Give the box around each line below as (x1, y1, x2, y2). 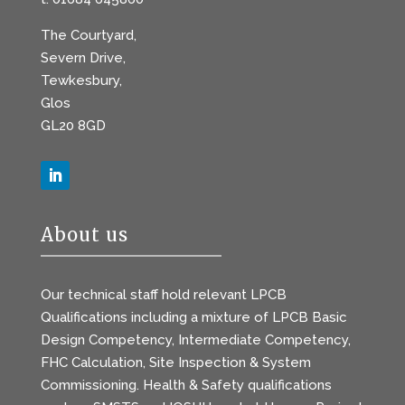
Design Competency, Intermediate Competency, (40, 332, 351, 349)
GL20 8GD (40, 118, 106, 135)
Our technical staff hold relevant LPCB (40, 287, 287, 304)
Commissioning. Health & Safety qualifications (40, 377, 332, 394)
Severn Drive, (40, 50, 126, 67)
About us (40, 223, 128, 247)
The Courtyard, (40, 27, 137, 44)
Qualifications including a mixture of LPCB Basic (40, 309, 347, 326)
